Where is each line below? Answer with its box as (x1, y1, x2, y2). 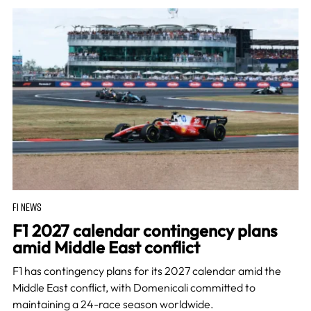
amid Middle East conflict (12, 237, 200, 258)
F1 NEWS (12, 200, 42, 215)
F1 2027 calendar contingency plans (12, 220, 277, 242)
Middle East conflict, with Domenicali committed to (12, 280, 255, 295)
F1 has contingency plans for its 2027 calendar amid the (12, 264, 281, 278)
